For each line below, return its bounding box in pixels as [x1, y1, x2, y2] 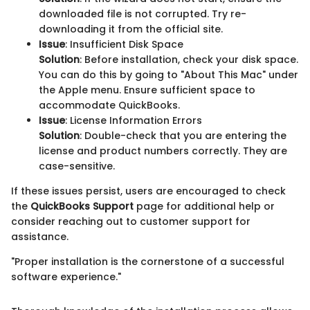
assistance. [11, 229, 69, 244]
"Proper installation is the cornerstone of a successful [11, 254, 284, 268]
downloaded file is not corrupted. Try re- [39, 6, 246, 21]
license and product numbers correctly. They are [39, 143, 287, 158]
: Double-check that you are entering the [80, 128, 286, 143]
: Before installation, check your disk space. [80, 52, 298, 66]
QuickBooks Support [30, 199, 134, 213]
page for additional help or [134, 199, 275, 213]
